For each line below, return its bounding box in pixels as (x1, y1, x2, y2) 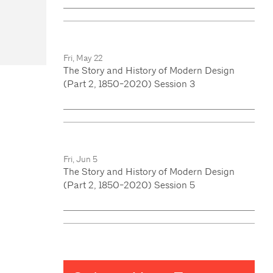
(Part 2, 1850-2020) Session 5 (63, 179, 195, 191)
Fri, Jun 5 (63, 153, 97, 165)
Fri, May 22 (63, 52, 102, 63)
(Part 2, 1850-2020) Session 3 (63, 77, 195, 90)
